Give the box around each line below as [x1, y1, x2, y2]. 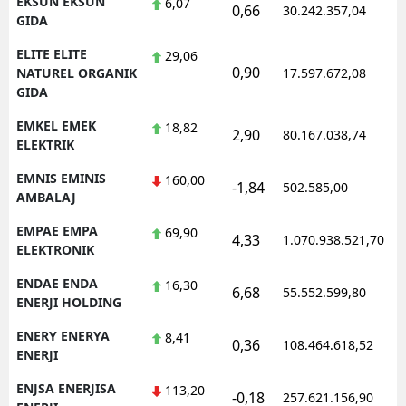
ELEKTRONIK [16, 240, 94, 258]
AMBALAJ [16, 188, 76, 206]
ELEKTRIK [16, 135, 74, 153]
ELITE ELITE [16, 44, 87, 63]
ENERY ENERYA [16, 326, 110, 344]
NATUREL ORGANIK [16, 63, 137, 82]
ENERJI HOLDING [16, 293, 121, 311]
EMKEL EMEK [16, 116, 96, 134]
